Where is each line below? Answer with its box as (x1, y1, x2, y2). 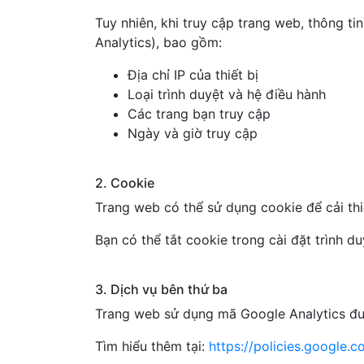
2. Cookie (95, 175, 154, 191)
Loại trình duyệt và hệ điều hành (128, 86, 326, 102)
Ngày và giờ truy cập (128, 125, 258, 141)
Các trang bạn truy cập (128, 106, 271, 122)
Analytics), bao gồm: (95, 34, 222, 50)
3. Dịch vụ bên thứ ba (95, 281, 227, 297)
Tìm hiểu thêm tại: (95, 338, 209, 354)
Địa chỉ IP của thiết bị (128, 67, 258, 83)
